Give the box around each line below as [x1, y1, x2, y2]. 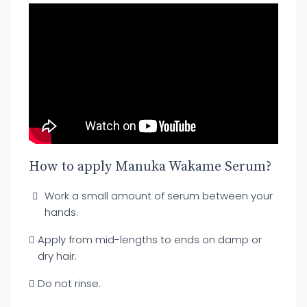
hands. [44, 204, 78, 219]
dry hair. [38, 248, 77, 263]
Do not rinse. [38, 275, 101, 291]
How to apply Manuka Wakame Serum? [29, 158, 271, 175]
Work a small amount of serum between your [44, 188, 273, 203]
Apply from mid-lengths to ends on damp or [38, 232, 262, 247]
